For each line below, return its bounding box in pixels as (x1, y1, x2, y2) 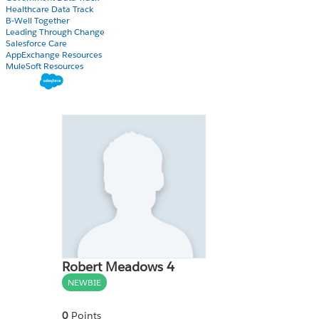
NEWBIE (68, 276, 101, 288)
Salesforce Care (6, 37, 67, 49)
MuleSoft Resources (6, 60, 83, 72)
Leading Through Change (6, 26, 105, 38)
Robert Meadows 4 (62, 258, 174, 275)
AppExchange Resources (6, 48, 102, 61)
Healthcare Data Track (6, 3, 93, 15)
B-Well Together (6, 14, 69, 26)
